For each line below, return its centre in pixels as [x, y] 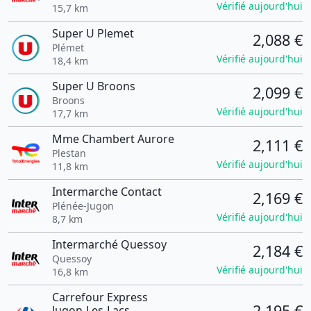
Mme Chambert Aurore [113, 139]
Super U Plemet [93, 33]
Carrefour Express [100, 297]
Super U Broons [93, 86]
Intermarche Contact [107, 192]
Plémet [68, 48]
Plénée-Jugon [83, 206]
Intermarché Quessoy [109, 244]
